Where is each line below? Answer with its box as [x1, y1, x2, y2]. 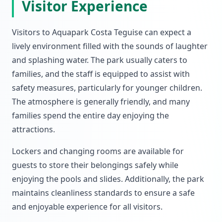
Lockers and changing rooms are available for [12, 146, 184, 157]
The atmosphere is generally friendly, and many [12, 96, 190, 107]
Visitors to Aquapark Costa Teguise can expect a [12, 27, 191, 38]
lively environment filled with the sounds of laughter [12, 41, 208, 52]
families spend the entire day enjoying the [12, 110, 169, 121]
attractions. [12, 124, 55, 135]
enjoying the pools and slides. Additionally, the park [12, 173, 204, 184]
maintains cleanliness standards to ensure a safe [12, 187, 195, 198]
